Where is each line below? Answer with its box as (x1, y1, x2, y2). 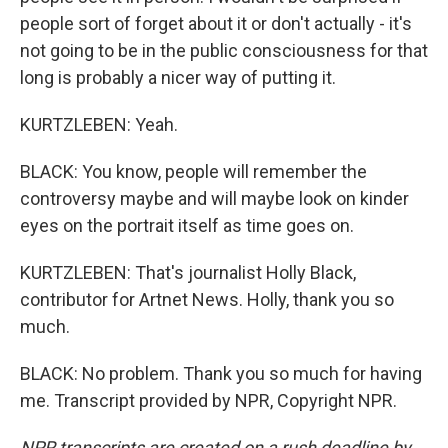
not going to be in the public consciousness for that (20, 40, 428, 61)
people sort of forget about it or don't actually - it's (20, 13, 412, 34)
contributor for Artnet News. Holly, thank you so (20, 289, 394, 310)
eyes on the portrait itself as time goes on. (20, 215, 354, 236)
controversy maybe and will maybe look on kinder (20, 188, 409, 209)
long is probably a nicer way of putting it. (20, 67, 336, 88)
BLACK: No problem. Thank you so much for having (20, 363, 422, 384)
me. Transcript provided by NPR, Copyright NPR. (20, 390, 397, 411)
